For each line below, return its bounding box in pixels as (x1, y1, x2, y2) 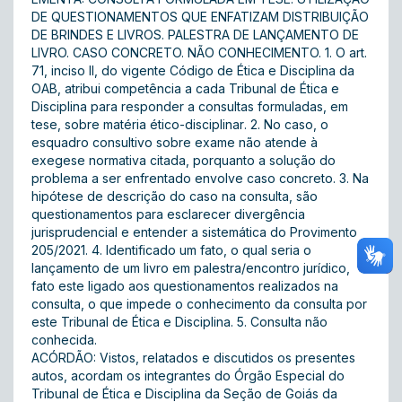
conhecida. (31, 332, 97, 347)
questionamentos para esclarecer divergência (31, 206, 305, 222)
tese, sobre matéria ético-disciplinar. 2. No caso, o (31, 117, 328, 132)
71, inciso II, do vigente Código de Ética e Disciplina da (31, 63, 354, 78)
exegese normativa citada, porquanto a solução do (31, 153, 336, 168)
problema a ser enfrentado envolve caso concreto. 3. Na (31, 170, 369, 186)
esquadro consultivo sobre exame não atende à (31, 135, 318, 150)
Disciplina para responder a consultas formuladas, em (31, 99, 348, 114)
